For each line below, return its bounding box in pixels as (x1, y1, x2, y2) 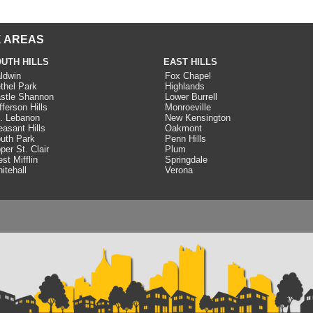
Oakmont (164, 123, 202, 133)
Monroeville (164, 102, 211, 112)
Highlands (164, 81, 205, 92)
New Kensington (164, 112, 231, 123)
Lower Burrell (164, 92, 217, 102)
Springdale (164, 154, 208, 165)
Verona (164, 165, 193, 175)
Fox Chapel (164, 71, 211, 81)
